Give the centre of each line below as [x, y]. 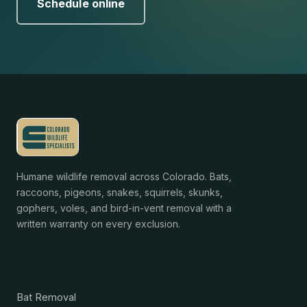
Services [49, 272]
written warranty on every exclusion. [98, 224]
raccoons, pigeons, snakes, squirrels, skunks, [120, 193]
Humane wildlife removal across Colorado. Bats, [124, 177]
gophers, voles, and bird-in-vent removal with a [124, 208]
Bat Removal [46, 297]
